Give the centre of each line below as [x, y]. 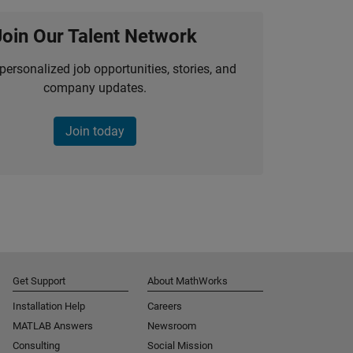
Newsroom [172, 326]
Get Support [39, 281]
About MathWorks [188, 281]
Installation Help [49, 307]
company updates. [95, 88]
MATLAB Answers [53, 326]
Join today [95, 132]
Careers [165, 307]
